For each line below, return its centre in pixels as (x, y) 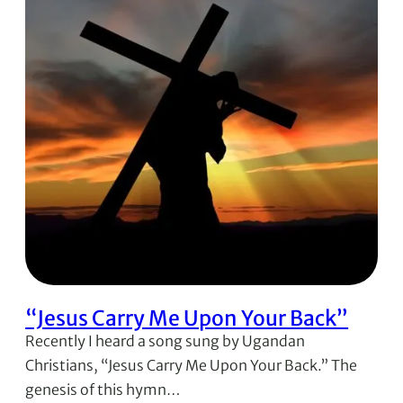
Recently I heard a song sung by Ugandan (166, 340)
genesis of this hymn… (103, 389)
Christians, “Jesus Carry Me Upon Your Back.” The (192, 365)
